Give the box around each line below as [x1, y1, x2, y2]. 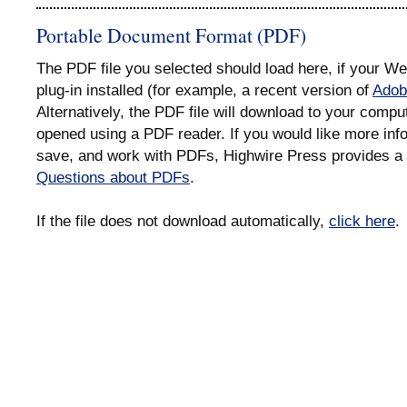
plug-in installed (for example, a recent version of [36, 81, 372, 100]
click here [329, 212, 395, 231]
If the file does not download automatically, [36, 212, 329, 231]
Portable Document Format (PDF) [36, 22, 306, 49]
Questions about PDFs [36, 168, 190, 187]
